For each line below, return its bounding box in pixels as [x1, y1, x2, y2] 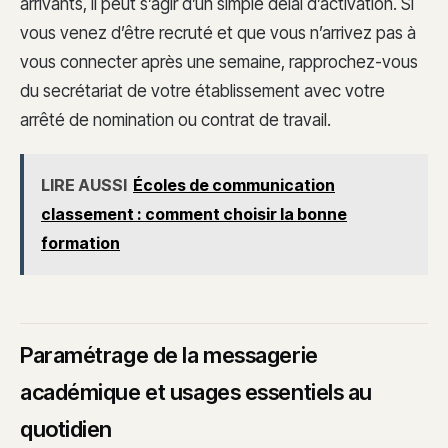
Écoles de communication [133, 174, 335, 195]
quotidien [20, 416, 113, 443]
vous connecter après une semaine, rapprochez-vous [20, 52, 418, 73]
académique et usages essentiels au [20, 379, 373, 406]
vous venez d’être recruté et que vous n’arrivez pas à [20, 23, 416, 44]
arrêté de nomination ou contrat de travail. [20, 110, 331, 131]
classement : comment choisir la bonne [41, 203, 347, 224]
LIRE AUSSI [41, 174, 127, 195]
